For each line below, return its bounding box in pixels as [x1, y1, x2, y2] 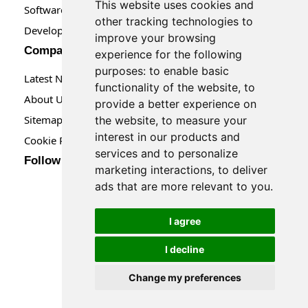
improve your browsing [94, 31, 216, 45]
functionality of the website [94, 80, 238, 94]
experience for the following [94, 47, 242, 61]
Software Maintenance [24, 3, 130, 16]
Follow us [24, 154, 77, 167]
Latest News [24, 71, 81, 85]
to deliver [217, 163, 267, 177]
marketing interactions [94, 163, 212, 177]
